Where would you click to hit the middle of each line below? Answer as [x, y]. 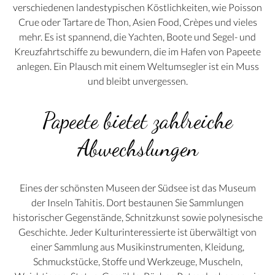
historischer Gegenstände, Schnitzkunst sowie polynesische [137, 217]
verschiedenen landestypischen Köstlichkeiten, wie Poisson [137, 7]
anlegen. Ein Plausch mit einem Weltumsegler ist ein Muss [137, 66]
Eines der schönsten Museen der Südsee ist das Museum [137, 187]
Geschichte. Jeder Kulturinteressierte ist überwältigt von [137, 231]
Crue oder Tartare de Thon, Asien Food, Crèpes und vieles [137, 22]
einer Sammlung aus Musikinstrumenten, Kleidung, [137, 246]
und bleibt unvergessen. [137, 81]
